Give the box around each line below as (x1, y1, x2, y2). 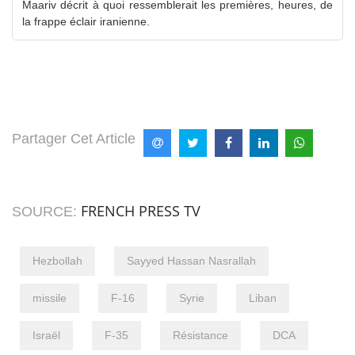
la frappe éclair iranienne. (22, 14, 150, 28)
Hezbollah (32, 254, 82, 267)
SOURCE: (12, 203, 81, 219)
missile (32, 291, 67, 304)
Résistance (173, 328, 228, 342)
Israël (32, 328, 60, 342)
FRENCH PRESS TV (81, 200, 200, 220)
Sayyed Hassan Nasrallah (127, 254, 256, 267)
